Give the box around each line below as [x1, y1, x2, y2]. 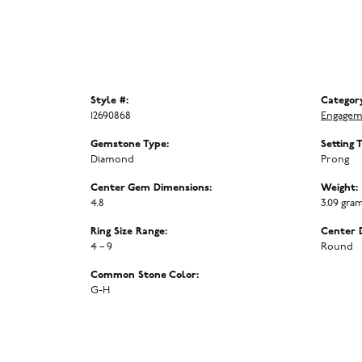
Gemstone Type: [90, 139, 169, 150]
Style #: [90, 95, 128, 107]
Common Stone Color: [90, 270, 199, 281]
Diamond [90, 154, 134, 166]
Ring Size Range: [90, 226, 167, 238]
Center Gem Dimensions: [90, 183, 212, 194]
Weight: [321, 183, 358, 194]
